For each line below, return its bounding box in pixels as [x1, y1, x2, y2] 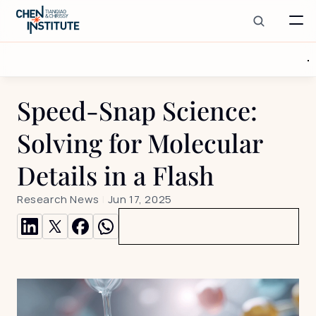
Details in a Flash [17, 158, 214, 192]
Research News [17, 192, 99, 207]
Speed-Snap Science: [17, 93, 257, 127]
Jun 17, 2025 [107, 192, 172, 207]
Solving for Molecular [17, 126, 262, 159]
